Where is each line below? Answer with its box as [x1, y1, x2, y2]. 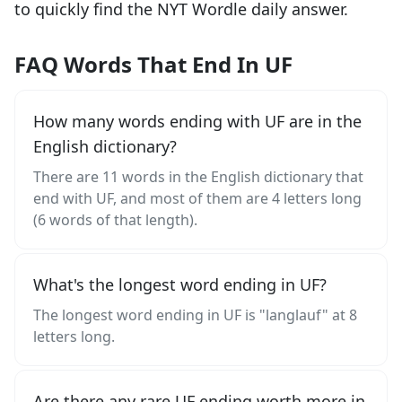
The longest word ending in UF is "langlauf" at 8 [33, 305, 357, 325]
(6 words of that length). [33, 210, 197, 230]
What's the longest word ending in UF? [33, 274, 327, 295]
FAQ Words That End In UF [14, 49, 293, 79]
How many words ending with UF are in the [33, 110, 362, 132]
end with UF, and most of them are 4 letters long [33, 188, 362, 208]
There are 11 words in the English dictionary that [33, 167, 363, 187]
